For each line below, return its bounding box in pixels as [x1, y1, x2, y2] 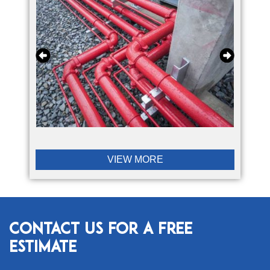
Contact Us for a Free [9, 222, 192, 237]
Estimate [9, 240, 77, 256]
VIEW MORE [107, 154, 163, 165]
